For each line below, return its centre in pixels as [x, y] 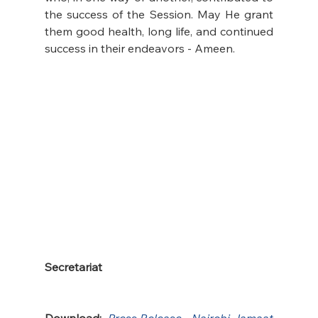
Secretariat [73, 267]
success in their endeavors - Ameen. [139, 48]
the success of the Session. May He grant [159, 14]
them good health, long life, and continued [159, 31]
